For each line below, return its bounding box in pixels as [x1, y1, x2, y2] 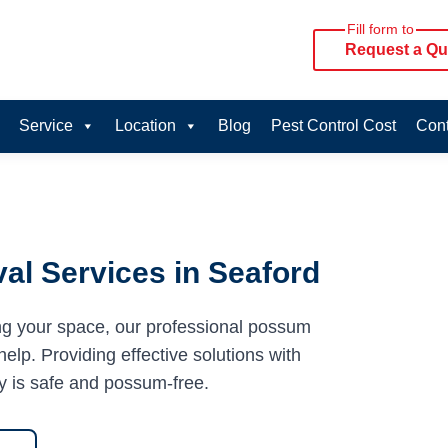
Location [114, 117, 176, 134]
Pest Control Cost [270, 117, 396, 134]
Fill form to [347, 21, 414, 37]
